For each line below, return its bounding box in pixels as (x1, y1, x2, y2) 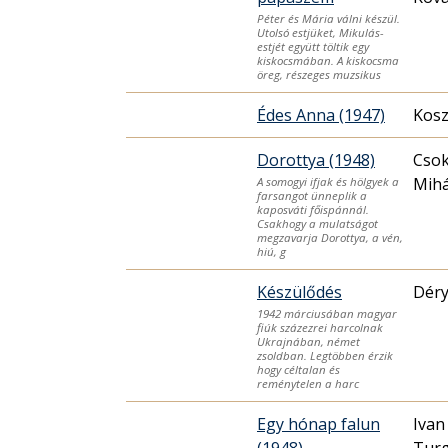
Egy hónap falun (257, 412, 380, 435)
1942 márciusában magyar (257, 305, 397, 321)
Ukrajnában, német (257, 333, 360, 349)
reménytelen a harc (257, 375, 359, 391)
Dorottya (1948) (257, 148, 375, 171)
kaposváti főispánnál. (257, 201, 369, 217)
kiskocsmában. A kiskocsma (257, 52, 399, 68)
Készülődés (257, 280, 342, 303)
